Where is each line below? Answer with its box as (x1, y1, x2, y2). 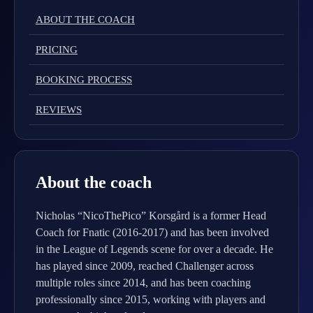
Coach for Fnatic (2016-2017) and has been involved (36, 226, 269, 238)
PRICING (36, 44, 78, 55)
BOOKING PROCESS (36, 74, 132, 85)
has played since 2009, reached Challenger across (36, 260, 254, 272)
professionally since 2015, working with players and (36, 293, 265, 305)
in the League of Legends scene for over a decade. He (36, 243, 273, 255)
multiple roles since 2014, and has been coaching (36, 277, 251, 289)
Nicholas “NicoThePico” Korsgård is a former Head (36, 210, 266, 221)
